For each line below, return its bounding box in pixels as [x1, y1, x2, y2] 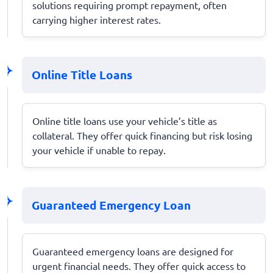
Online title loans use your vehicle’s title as [32, 114, 217, 127]
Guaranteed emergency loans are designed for [32, 244, 233, 257]
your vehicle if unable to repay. [32, 143, 166, 156]
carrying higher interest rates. [32, 13, 161, 26]
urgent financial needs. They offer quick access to [32, 259, 246, 272]
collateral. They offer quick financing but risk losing [32, 129, 252, 141]
